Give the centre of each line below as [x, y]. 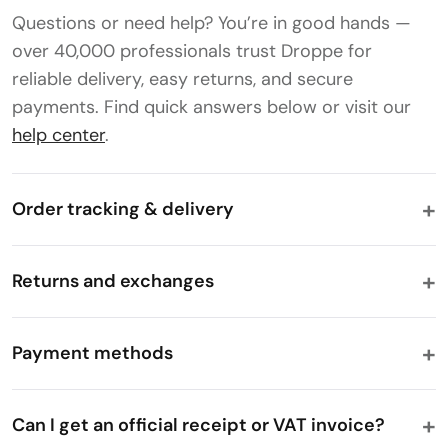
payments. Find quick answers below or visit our [211, 106]
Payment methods [92, 353]
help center [58, 134]
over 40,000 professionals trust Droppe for [192, 50]
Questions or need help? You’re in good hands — [211, 22]
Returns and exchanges [113, 281]
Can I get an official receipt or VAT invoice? [198, 425]
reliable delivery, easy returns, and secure [182, 78]
